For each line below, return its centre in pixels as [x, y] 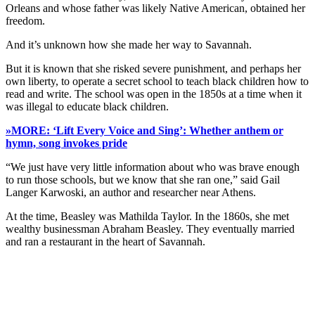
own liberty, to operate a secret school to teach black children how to [157, 82]
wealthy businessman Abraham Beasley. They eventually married [150, 229]
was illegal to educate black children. [87, 107]
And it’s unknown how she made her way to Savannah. [129, 45]
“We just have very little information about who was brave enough [153, 167]
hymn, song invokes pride [66, 143]
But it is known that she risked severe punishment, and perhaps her [153, 69]
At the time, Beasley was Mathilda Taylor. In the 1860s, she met [147, 217]
